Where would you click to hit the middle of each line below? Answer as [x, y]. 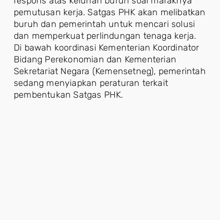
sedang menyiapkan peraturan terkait [91, 83]
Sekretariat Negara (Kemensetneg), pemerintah [110, 71]
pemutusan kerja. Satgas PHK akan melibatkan [110, 12]
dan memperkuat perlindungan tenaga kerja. [105, 36]
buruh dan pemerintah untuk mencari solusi [105, 24]
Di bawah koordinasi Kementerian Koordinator [107, 48]
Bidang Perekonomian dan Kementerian [95, 59]
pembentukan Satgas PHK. [69, 95]
